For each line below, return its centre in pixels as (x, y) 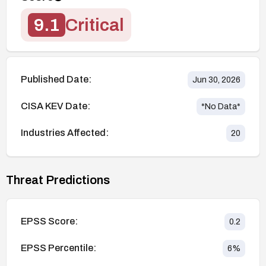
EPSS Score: (49, 221)
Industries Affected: (65, 133)
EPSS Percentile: (58, 248)
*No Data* (221, 106)
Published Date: (56, 80)
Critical (95, 25)
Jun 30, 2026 (216, 80)
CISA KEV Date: (56, 106)
